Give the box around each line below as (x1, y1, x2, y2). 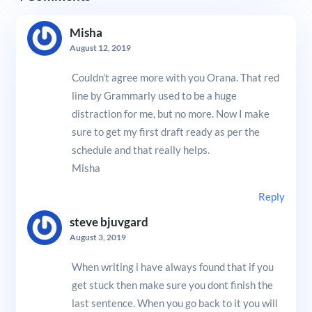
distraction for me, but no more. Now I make (71, 107, 270, 120)
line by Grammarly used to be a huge (71, 88, 237, 102)
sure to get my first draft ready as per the (71, 125, 260, 138)
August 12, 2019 (69, 42, 131, 53)
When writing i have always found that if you (71, 260, 274, 273)
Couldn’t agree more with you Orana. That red (71, 70, 279, 84)
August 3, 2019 (69, 231, 126, 242)
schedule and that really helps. (71, 143, 210, 156)
